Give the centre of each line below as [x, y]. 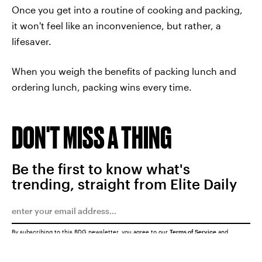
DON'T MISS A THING [92, 137]
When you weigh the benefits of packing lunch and [124, 71]
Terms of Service [193, 232]
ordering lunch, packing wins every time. [102, 87]
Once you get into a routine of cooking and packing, [127, 10]
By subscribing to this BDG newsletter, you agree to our [91, 232]
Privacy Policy [32, 238]
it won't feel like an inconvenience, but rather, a [116, 25]
